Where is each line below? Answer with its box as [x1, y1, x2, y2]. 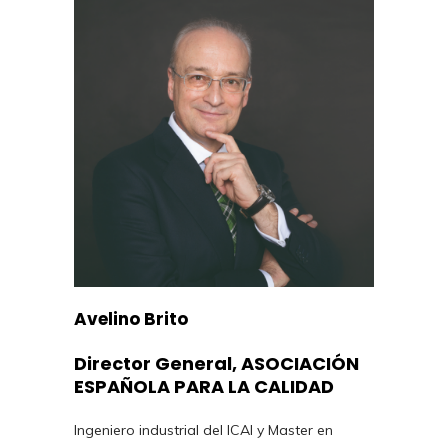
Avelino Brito [74, 306, 188, 331]
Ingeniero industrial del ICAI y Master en [74, 420, 333, 439]
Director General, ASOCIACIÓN [74, 350, 359, 376]
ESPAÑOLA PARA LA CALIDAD [74, 373, 334, 399]
